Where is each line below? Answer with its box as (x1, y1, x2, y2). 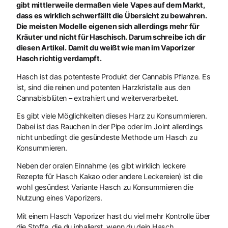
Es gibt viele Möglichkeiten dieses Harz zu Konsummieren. (16, 111, 207, 120)
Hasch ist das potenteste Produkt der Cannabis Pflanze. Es (16, 72, 211, 81)
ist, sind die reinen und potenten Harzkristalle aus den (16, 82, 190, 92)
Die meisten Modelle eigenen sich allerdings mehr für (16, 22, 199, 31)
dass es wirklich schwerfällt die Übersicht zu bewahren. (16, 11, 207, 20)
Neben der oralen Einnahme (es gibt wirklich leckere (16, 161, 186, 170)
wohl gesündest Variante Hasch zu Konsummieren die (16, 183, 193, 192)
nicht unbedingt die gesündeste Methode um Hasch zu (16, 132, 197, 141)
